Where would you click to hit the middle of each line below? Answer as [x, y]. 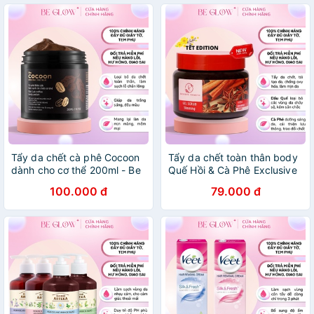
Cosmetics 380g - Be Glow [231, 183]
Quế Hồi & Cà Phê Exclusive [233, 170]
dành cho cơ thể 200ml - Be [76, 170]
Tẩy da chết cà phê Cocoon [76, 157]
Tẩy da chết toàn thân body [233, 157]
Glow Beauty [41, 183]
